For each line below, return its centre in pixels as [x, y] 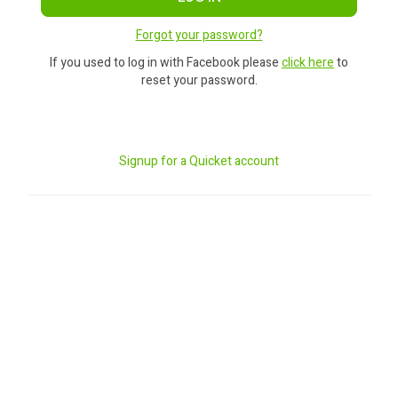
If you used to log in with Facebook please [166, 63]
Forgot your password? [199, 35]
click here [308, 63]
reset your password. [199, 80]
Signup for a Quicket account [199, 161]
